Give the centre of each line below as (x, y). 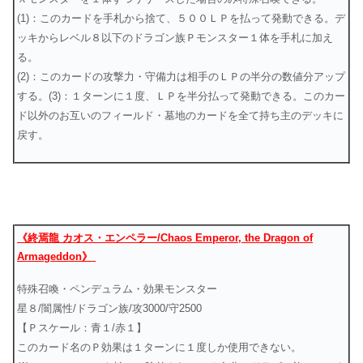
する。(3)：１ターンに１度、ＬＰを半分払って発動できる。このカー (181, 96)
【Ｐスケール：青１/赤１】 (82, 328)
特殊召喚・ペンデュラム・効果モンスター (117, 289)
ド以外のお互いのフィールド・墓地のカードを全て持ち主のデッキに (180, 115)
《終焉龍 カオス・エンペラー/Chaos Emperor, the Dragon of (165, 237)
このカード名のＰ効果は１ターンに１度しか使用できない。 (159, 348)
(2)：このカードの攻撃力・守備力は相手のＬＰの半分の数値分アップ (181, 76)
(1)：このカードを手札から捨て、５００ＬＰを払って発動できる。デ (181, 18)
